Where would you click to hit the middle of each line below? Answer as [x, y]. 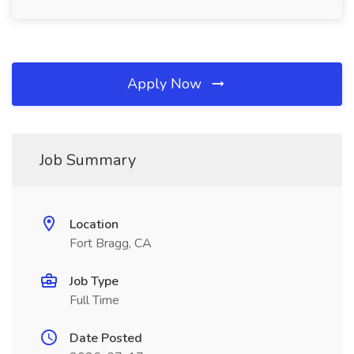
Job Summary [88, 160]
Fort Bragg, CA [111, 243]
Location [94, 224]
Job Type [94, 281]
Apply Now [166, 84]
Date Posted [106, 338]
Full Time [94, 300]
